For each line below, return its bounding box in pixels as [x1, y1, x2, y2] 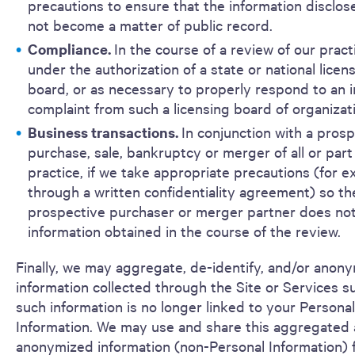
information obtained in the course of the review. [28, 221, 341, 240]
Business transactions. [28, 122, 181, 142]
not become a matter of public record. [28, 15, 273, 34]
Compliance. [28, 39, 114, 59]
